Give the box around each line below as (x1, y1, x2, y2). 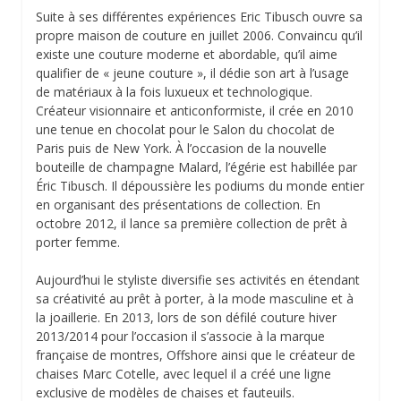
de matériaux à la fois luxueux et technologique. (36, 83, 312, 101)
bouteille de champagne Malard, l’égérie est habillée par (36, 158, 357, 176)
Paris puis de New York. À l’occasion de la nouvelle (36, 140, 327, 158)
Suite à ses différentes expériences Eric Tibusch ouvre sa (36, 8, 363, 26)
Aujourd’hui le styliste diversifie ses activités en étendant (36, 271, 360, 289)
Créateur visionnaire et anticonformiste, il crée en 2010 (36, 102, 354, 120)
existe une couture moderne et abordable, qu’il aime (36, 46, 337, 64)
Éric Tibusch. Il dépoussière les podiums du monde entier (36, 177, 364, 195)
